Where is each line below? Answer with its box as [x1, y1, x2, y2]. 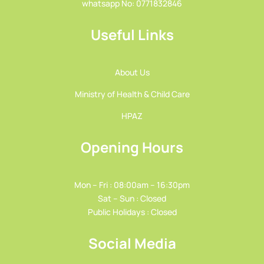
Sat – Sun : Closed [98, 193, 166, 204]
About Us [114, 67, 150, 78]
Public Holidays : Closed [87, 206, 177, 217]
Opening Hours [81, 137, 183, 157]
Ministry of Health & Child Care [74, 88, 190, 100]
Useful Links [90, 25, 174, 44]
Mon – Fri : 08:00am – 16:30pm [74, 179, 190, 190]
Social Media [88, 233, 176, 253]
